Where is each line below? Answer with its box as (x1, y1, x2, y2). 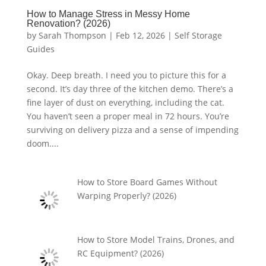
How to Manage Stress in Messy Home (26, 8, 190, 19)
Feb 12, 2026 (115, 29, 165, 41)
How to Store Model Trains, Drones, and (77, 233, 235, 245)
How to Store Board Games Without (77, 176, 218, 188)
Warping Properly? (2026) (77, 189, 177, 201)
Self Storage (174, 29, 222, 41)
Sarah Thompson (38, 29, 106, 41)
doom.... (26, 137, 59, 149)
